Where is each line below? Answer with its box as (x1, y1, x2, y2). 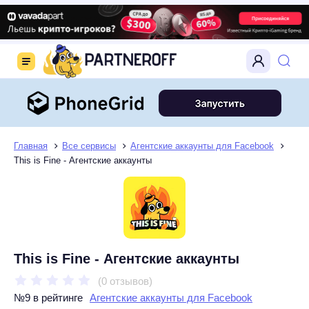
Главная (14, 140, 48, 151)
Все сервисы (62, 140, 116, 151)
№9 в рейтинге (14, 291, 83, 303)
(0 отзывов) (98, 275, 152, 287)
